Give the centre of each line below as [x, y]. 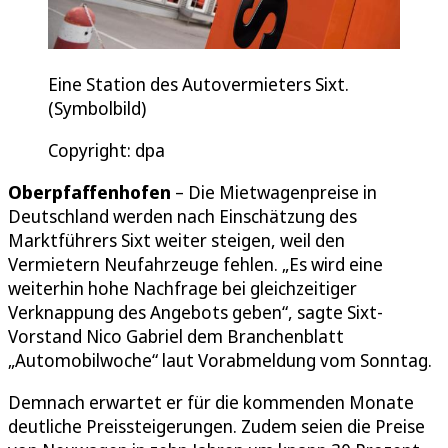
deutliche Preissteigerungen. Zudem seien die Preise [216, 425]
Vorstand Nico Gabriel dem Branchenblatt [176, 335]
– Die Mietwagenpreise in [274, 191]
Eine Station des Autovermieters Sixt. [198, 83]
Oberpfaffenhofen [89, 191]
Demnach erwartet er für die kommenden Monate [211, 401]
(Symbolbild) [97, 107]
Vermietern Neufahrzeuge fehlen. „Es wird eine [195, 263]
